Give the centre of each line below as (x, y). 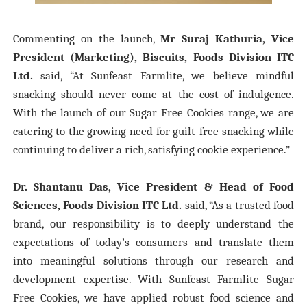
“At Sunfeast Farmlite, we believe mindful (182, 75)
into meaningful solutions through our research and (153, 260)
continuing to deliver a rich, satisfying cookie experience (148, 149)
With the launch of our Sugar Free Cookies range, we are (153, 112)
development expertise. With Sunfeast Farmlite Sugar (153, 279)
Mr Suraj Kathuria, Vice (228, 38)
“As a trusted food (252, 205)
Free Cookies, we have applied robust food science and (153, 297)
